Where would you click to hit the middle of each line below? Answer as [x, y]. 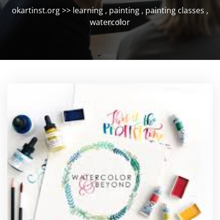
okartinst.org [36, 10]
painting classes [175, 10]
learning [88, 10]
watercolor [110, 22]
